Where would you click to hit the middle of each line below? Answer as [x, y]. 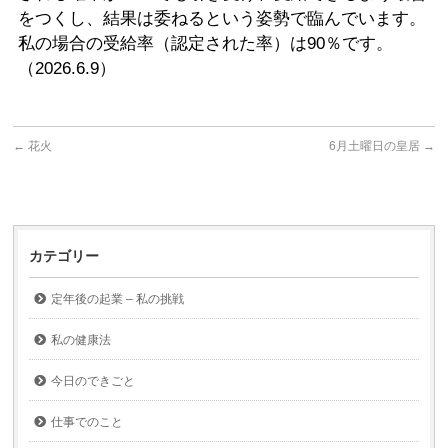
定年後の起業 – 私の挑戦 [118, 299]
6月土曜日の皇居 [375, 146]
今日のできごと [93, 381]
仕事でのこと [87, 422]
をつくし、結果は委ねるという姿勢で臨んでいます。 [222, 18]
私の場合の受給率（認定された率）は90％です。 [206, 43]
